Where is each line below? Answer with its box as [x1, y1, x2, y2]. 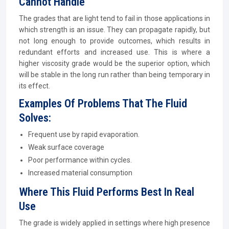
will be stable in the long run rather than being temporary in [19, 71, 210, 79]
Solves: [19, 111, 51, 124]
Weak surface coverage [28, 143, 104, 151]
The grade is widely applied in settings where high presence [19, 219, 210, 227]
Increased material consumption [28, 169, 132, 177]
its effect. [19, 82, 50, 90]
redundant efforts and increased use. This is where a [19, 48, 210, 56]
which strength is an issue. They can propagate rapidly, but [19, 26, 210, 34]
